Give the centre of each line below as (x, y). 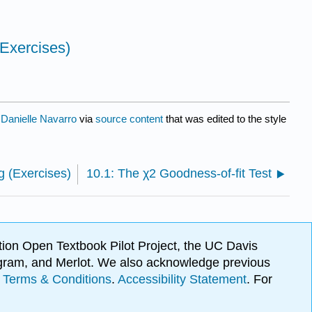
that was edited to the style (225, 118)
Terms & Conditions (57, 280)
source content (129, 118)
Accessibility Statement (182, 280)
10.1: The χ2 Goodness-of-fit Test (179, 173)
